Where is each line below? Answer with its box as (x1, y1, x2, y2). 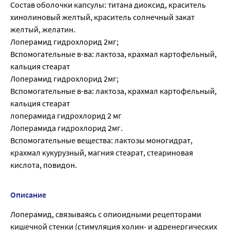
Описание (10, 189, 46, 200)
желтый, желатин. (10, 24, 75, 35)
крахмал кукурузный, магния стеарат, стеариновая (10, 147, 193, 158)
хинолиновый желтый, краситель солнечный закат (10, 12, 195, 23)
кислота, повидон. (10, 160, 77, 170)
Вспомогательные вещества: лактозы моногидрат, (10, 135, 193, 146)
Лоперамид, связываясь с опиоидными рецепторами (10, 209, 201, 220)
